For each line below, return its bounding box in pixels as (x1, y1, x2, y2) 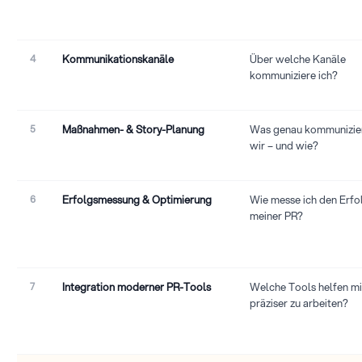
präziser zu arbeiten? (250, 296, 348, 311)
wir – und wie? (250, 138, 318, 154)
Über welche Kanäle (250, 52, 346, 67)
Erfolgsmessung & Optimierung (62, 192, 212, 208)
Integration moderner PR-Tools (62, 280, 211, 295)
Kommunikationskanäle (62, 52, 174, 67)
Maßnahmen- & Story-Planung (62, 122, 204, 137)
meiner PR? (250, 208, 303, 224)
